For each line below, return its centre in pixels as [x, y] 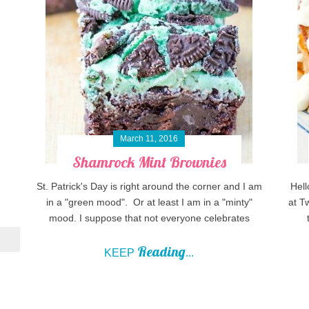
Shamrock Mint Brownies [149, 162]
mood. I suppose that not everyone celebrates [149, 218]
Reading [162, 252]
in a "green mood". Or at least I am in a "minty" [149, 202]
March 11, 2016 [149, 139]
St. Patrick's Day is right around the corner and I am [149, 187]
